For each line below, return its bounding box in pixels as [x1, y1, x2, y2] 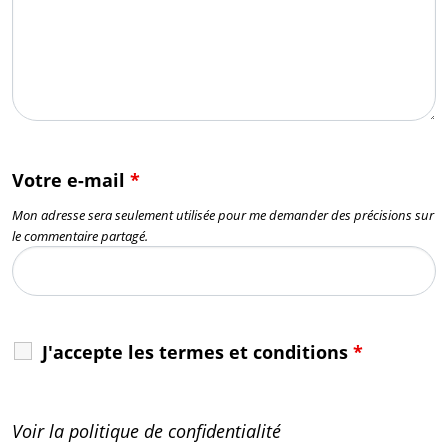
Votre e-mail [12, 168, 130, 192]
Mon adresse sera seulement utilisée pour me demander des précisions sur [12, 206, 434, 224]
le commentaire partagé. [12, 227, 148, 245]
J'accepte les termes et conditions [42, 340, 353, 364]
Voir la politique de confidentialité [12, 419, 281, 443]
